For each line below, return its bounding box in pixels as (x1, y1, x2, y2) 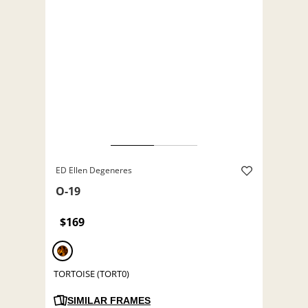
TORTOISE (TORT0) (54, 267, 129, 280)
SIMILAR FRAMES (67, 295, 151, 307)
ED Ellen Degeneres (56, 164, 132, 177)
